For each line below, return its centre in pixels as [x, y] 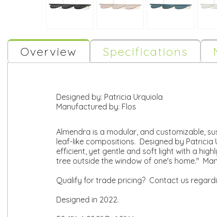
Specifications [145, 51]
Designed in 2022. [87, 200]
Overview [49, 51]
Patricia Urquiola [133, 97]
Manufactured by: [89, 107]
